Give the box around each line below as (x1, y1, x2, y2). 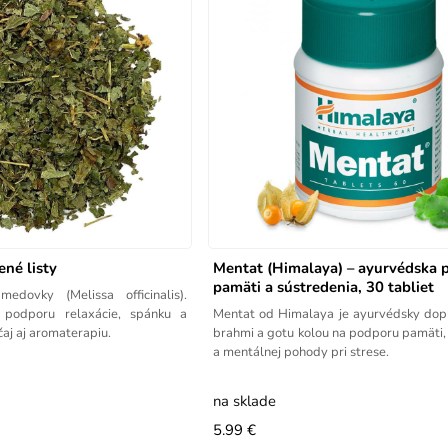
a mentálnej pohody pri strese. (213, 342, 390, 361)
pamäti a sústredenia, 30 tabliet (213, 276, 435, 297)
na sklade (213, 390, 277, 411)
